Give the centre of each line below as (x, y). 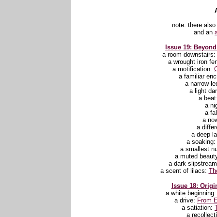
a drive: (186, 200)
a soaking (200, 142)
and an (204, 32)
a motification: (193, 69)
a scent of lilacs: (184, 171)
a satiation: (198, 208)
